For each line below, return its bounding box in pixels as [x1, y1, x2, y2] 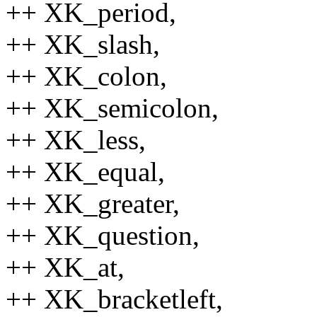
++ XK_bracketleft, [6, 283, 223, 314]
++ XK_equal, [6, 156, 165, 187]
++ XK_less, [6, 124, 146, 155]
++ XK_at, [6, 251, 125, 282]
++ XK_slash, [6, 28, 160, 59]
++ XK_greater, [6, 188, 180, 219]
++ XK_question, [6, 219, 200, 250]
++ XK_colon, [6, 60, 167, 91]
